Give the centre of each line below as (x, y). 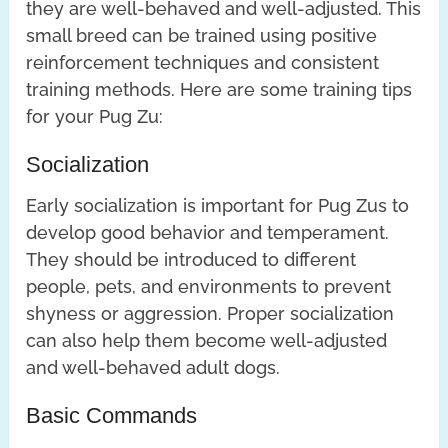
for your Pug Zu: (95, 116)
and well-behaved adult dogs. (153, 367)
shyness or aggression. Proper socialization (210, 313)
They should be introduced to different (191, 259)
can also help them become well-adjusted (207, 340)
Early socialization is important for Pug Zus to (218, 205)
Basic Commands (112, 415)
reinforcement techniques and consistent (203, 62)
